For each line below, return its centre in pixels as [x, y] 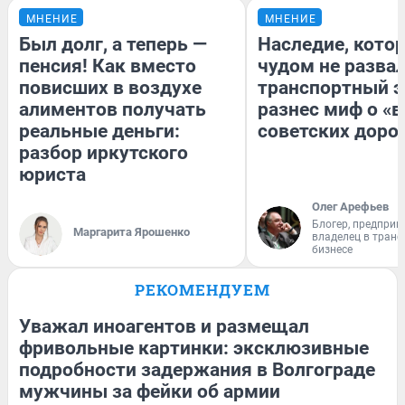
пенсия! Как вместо [108, 66]
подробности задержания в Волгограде [197, 369]
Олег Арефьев [350, 206]
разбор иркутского [104, 152]
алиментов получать [113, 109]
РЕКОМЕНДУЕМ [202, 289]
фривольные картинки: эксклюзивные [194, 348]
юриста [52, 174]
